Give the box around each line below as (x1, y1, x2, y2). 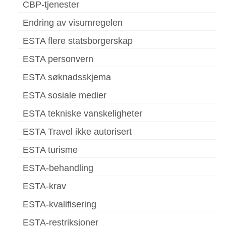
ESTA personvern (23, 54, 93, 65)
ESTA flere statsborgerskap (23, 36, 133, 46)
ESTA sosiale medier (23, 90, 106, 101)
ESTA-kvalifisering (23, 199, 96, 210)
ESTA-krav (23, 181, 66, 192)
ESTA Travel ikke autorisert (23, 127, 132, 137)
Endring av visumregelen (23, 18, 123, 28)
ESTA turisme (23, 145, 78, 155)
